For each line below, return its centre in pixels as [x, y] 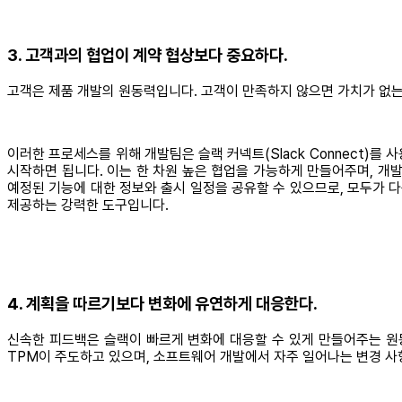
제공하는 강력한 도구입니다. [88, 205]
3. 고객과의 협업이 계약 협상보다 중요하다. [148, 56]
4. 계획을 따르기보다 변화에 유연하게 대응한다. [162, 303]
